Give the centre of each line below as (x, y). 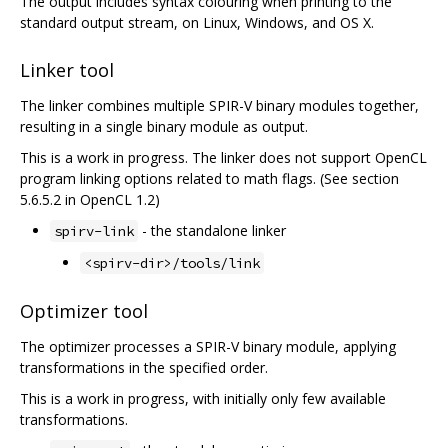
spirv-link (94, 231)
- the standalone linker (212, 231)
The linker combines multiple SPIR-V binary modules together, (219, 106)
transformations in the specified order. (144, 367)
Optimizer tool (84, 310)
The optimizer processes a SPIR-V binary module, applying (208, 346)
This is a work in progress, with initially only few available (203, 398)
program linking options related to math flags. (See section (209, 179)
